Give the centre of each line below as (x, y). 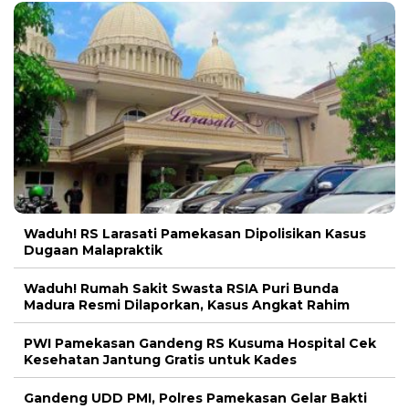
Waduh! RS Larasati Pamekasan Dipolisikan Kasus (195, 234)
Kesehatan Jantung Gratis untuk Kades (160, 360)
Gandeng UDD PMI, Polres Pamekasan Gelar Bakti (195, 399)
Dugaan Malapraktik (93, 251)
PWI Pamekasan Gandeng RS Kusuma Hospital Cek (200, 344)
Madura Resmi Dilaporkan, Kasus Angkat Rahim (187, 305)
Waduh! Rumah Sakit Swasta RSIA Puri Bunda (181, 289)
